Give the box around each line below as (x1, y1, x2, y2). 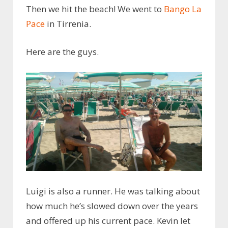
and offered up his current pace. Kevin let (26, 215, 190, 227)
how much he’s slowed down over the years (26, 200, 198, 212)
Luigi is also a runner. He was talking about (26, 185, 200, 197)
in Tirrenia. (45, 18, 91, 30)
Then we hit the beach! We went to (26, 3, 164, 15)
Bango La (164, 3, 202, 15)
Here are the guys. (26, 45, 99, 58)
